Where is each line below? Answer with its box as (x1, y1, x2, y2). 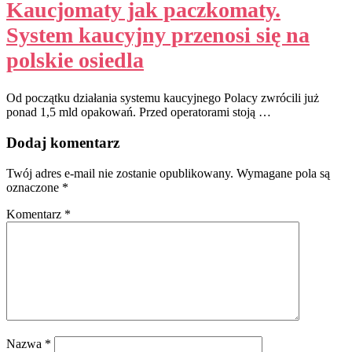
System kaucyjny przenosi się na (6, 22, 310, 47)
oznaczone (6, 181, 62, 195)
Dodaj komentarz (6, 134, 119, 152)
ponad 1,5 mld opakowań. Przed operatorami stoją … (6, 105, 271, 119)
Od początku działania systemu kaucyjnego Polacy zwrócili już (6, 91, 319, 105)
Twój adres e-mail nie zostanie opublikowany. (6, 167, 233, 181)
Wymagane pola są (236, 167, 330, 181)
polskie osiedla (6, 47, 144, 72)
